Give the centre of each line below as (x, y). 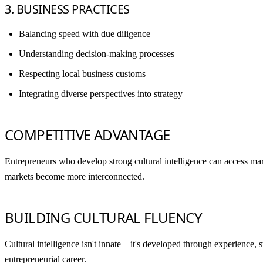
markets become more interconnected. (75, 176)
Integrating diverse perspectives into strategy (101, 93)
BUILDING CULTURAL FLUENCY (103, 217)
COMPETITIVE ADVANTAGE (87, 134)
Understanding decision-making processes (97, 53)
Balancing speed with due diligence (85, 33)
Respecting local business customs (82, 73)
